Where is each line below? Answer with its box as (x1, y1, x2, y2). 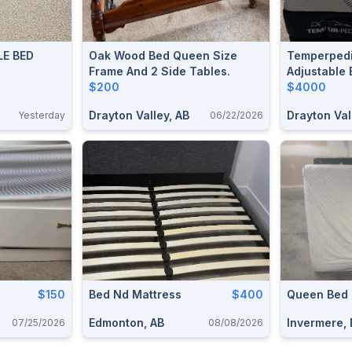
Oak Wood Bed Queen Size (89, 48, 237, 62)
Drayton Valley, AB (89, 108, 189, 122)
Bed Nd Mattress (89, 288, 181, 301)
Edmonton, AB (89, 316, 164, 329)
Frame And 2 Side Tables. (89, 64, 230, 78)
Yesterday (18, 108, 65, 121)
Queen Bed (287, 288, 348, 301)
